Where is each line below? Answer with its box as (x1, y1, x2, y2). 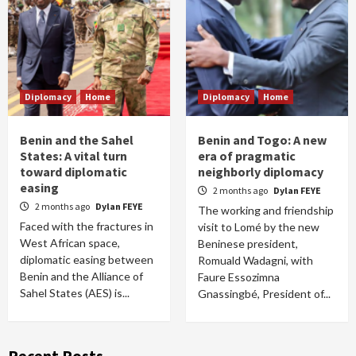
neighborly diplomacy (198, 164, 323, 180)
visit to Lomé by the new (198, 220, 319, 234)
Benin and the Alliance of (20, 269, 143, 283)
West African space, (20, 236, 120, 250)
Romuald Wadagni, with (198, 253, 313, 267)
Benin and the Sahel (20, 132, 133, 148)
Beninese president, (198, 237, 298, 250)
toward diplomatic (20, 164, 127, 180)
